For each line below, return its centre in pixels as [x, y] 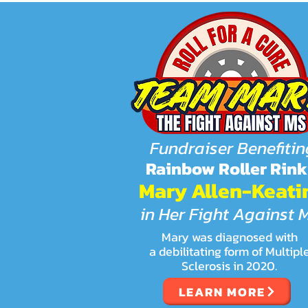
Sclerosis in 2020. [229, 266]
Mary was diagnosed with [229, 237]
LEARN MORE [222, 291]
